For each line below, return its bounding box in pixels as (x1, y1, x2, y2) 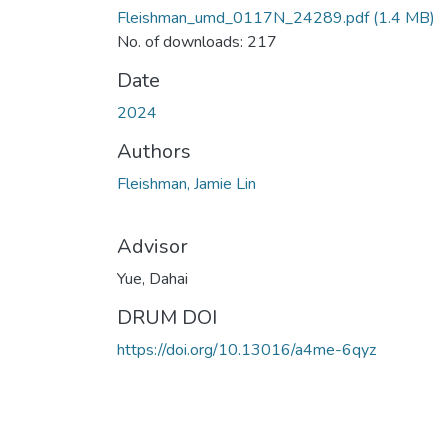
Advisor (117, 232, 188, 260)
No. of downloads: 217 (117, 30, 277, 53)
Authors (117, 137, 191, 165)
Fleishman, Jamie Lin (117, 172, 256, 195)
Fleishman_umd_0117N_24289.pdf (117, 6, 369, 29)
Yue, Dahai (117, 267, 188, 290)
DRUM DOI (117, 303, 217, 331)
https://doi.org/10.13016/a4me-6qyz (117, 338, 376, 361)
